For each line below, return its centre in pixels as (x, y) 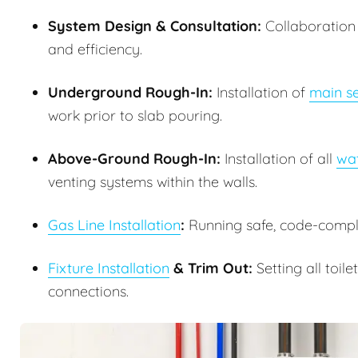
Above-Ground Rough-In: (134, 159)
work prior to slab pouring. (135, 116)
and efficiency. (95, 50)
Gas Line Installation (114, 225)
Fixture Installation (109, 268)
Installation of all (278, 159)
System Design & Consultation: (155, 26)
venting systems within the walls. (153, 182)
